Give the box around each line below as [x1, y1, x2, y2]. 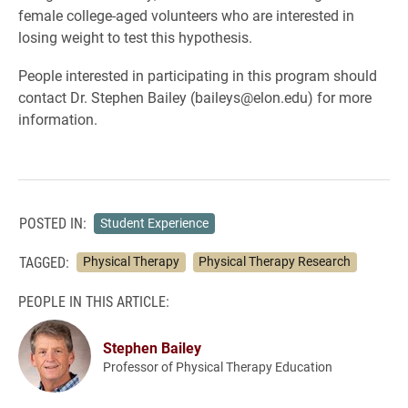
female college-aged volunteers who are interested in [18, 5, 354, 25]
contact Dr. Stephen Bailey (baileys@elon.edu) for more [18, 87, 372, 107]
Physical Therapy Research [199, 253, 352, 270]
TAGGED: [19, 251, 69, 271]
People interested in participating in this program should [18, 66, 377, 85]
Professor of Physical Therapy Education [103, 357, 333, 375]
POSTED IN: [19, 213, 87, 233]
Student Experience [99, 214, 209, 231]
